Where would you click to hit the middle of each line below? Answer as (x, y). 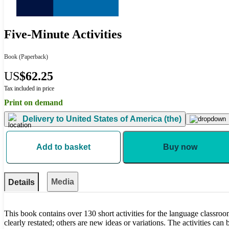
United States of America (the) (123, 119)
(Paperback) (33, 56)
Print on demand (33, 102)
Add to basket (63, 147)
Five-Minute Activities (63, 35)
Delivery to (43, 119)
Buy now (180, 147)
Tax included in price (29, 88)
